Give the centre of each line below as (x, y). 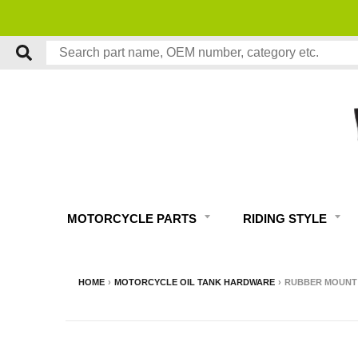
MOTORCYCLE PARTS (133, 219)
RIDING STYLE (286, 219)
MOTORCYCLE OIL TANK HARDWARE (195, 282)
